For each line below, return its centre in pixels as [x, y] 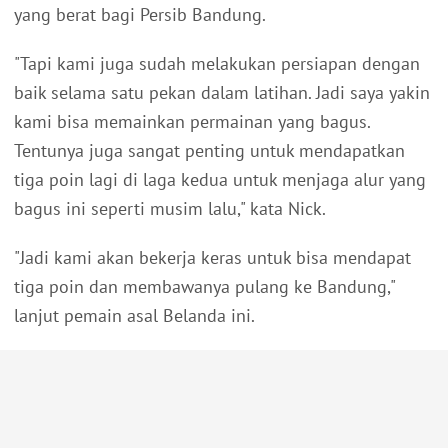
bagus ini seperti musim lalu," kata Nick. [170, 209]
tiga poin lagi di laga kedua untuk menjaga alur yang [220, 180]
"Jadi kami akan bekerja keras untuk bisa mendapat [212, 258]
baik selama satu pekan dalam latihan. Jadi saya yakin [222, 93]
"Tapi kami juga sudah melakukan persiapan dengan [217, 64]
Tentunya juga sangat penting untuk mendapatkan [209, 151]
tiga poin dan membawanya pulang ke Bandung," [204, 287]
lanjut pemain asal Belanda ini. [134, 316]
